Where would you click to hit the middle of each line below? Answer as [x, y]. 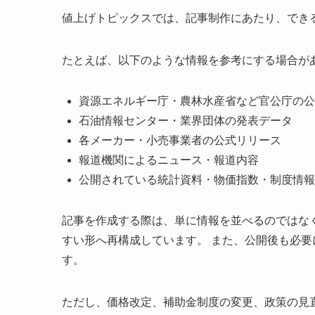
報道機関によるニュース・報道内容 [169, 160]
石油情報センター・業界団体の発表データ [186, 120]
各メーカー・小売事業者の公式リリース [180, 140]
